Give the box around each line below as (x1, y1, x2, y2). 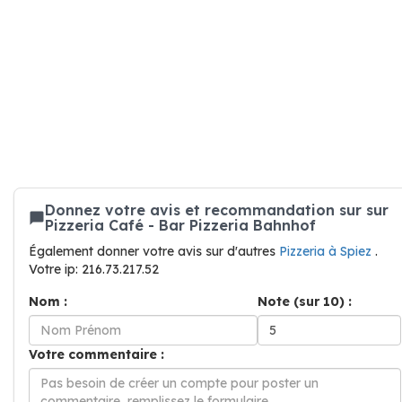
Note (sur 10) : (258, 293, 352, 310)
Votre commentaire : (29, 346, 164, 363)
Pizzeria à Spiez (279, 243, 375, 259)
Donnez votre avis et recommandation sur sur (45, 201, 389, 219)
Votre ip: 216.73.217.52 (29, 261, 159, 277)
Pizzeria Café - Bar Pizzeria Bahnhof (45, 216, 316, 234)
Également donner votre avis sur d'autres (29, 243, 279, 259)
